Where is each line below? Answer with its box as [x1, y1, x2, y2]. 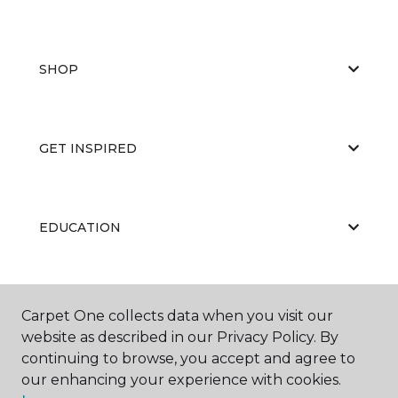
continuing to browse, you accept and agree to [21, 350, 355, 367]
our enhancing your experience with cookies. [21, 371, 341, 388]
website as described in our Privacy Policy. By [21, 329, 338, 346]
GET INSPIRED [39, 139, 137, 156]
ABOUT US [39, 298, 108, 314]
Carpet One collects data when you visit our [21, 307, 333, 324]
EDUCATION [39, 219, 121, 235]
